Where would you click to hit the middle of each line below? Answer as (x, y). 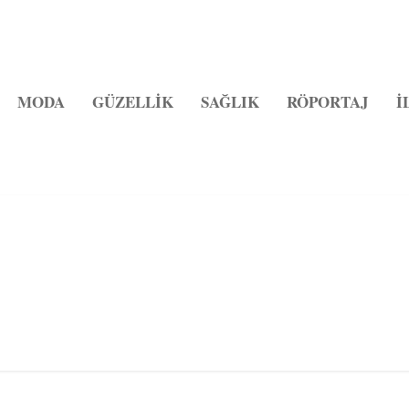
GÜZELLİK (132, 101)
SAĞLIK (230, 101)
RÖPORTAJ (327, 101)
